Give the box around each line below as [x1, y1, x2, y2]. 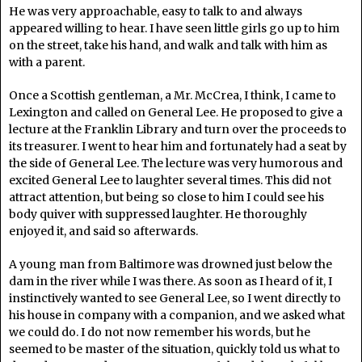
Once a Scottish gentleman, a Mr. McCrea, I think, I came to [9, 88, 336, 103]
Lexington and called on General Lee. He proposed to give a [9, 105, 343, 120]
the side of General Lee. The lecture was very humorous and [9, 156, 343, 170]
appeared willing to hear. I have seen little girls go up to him [9, 21, 339, 36]
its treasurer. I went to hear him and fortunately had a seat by [9, 139, 347, 154]
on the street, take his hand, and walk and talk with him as [9, 38, 327, 53]
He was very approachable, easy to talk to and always [9, 4, 302, 19]
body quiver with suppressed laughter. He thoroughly [9, 207, 307, 221]
